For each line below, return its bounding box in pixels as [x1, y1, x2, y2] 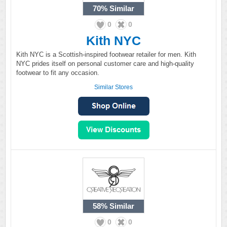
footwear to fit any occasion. [16, 69, 99, 77]
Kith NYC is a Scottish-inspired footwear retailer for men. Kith [16, 51, 196, 58]
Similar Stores [94, 84, 133, 91]
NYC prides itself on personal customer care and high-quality [16, 60, 194, 67]
